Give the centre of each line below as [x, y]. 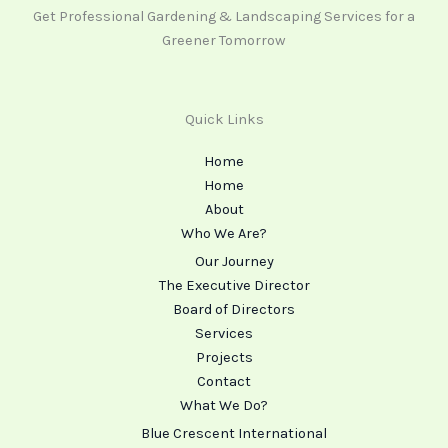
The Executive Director [234, 285]
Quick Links [224, 120]
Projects [224, 357]
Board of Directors [234, 309]
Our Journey [234, 261]
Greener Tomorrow [224, 40]
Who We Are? [224, 234]
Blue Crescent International [234, 433]
